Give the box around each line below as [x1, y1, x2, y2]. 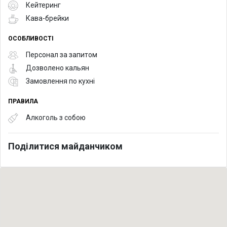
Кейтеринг [26, 1, 61, 10]
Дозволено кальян [26, 64, 89, 72]
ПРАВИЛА [8, 97, 38, 105]
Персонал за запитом [26, 51, 97, 59]
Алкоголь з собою [26, 113, 86, 122]
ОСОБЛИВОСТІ [8, 34, 54, 42]
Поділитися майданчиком [8, 140, 123, 152]
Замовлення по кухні [26, 77, 95, 86]
